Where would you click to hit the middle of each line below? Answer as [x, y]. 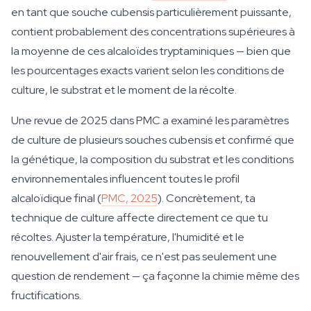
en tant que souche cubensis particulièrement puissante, [151, 12]
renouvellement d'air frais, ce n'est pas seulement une [144, 257]
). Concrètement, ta [207, 198]
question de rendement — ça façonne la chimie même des [155, 276]
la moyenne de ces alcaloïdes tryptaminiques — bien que [151, 51]
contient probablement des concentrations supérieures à [153, 32]
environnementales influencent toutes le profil [125, 179]
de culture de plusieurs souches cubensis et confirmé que [153, 140]
